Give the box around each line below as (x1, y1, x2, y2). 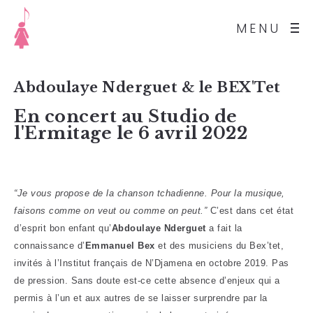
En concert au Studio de (14, 106, 238, 126)
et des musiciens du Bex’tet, (154, 240, 284, 251)
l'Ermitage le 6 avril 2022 (14, 123, 247, 143)
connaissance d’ (14, 240, 85, 251)
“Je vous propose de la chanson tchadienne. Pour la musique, (14, 188, 285, 198)
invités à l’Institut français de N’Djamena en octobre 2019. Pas (14, 258, 289, 268)
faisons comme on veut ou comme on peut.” (14, 205, 207, 216)
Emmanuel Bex (85, 240, 155, 251)
